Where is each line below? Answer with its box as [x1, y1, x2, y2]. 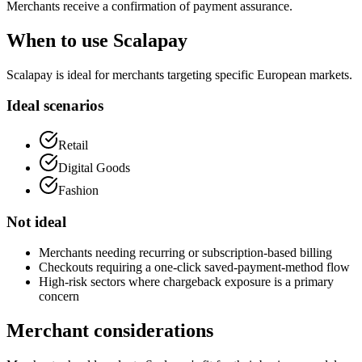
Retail [58, 137, 88, 152]
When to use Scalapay [6, 29, 187, 51]
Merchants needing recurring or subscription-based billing [39, 246, 332, 260]
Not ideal [6, 213, 66, 230]
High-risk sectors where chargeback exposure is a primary [39, 275, 334, 289]
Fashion [58, 183, 99, 197]
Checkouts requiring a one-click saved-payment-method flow [39, 260, 350, 275]
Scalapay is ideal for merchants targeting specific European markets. [6, 67, 352, 82]
